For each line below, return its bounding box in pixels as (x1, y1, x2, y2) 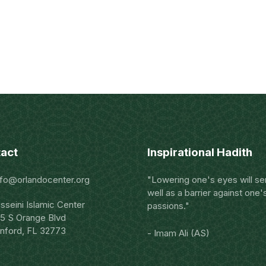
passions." (147, 200, 189, 211)
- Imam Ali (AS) (147, 227, 210, 239)
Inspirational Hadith (147, 145, 252, 159)
